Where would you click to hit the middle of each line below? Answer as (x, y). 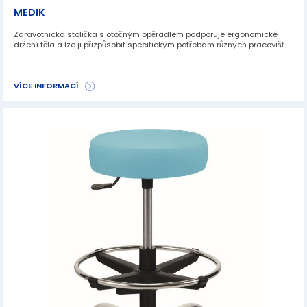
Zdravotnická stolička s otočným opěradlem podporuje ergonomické (146, 34)
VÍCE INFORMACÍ (46, 86)
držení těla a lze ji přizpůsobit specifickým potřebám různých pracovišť (149, 45)
